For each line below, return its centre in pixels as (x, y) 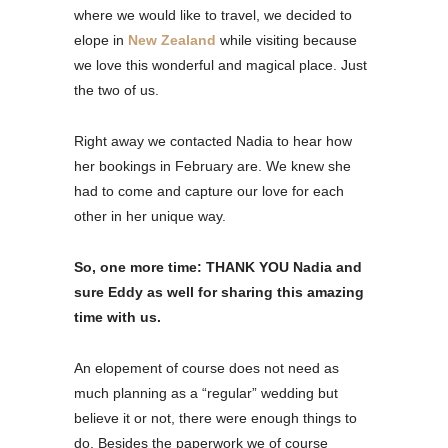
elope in (101, 39)
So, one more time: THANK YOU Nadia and (218, 266)
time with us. (117, 316)
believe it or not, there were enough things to (215, 417)
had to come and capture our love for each (209, 190)
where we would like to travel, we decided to (213, 14)
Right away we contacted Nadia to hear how (213, 140)
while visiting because (286, 39)
